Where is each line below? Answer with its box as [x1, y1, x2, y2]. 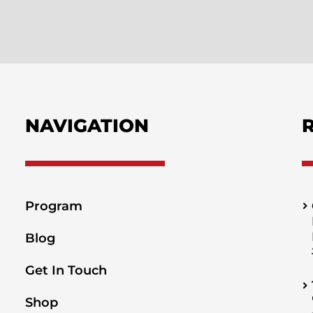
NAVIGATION [25, 115, 150, 137]
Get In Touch [25, 263, 108, 279]
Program [25, 198, 83, 214]
